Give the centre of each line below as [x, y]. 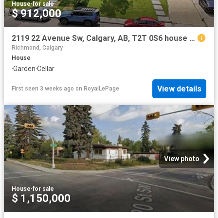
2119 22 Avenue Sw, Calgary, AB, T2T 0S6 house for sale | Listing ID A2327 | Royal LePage [192, 38]
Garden [24, 69]
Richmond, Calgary [37, 48]
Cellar [46, 69]
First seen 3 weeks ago [43, 89]
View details [179, 89]
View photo [182, 159]
